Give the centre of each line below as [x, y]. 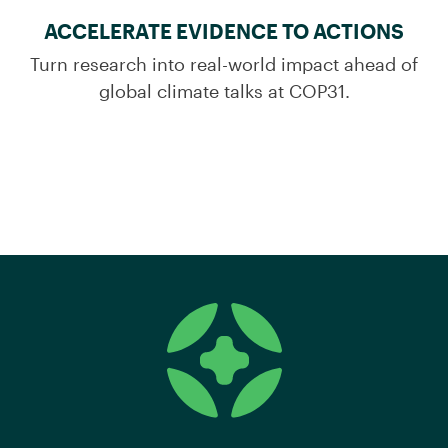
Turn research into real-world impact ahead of [224, 63]
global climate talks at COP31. [224, 90]
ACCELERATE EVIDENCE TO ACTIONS [224, 30]
